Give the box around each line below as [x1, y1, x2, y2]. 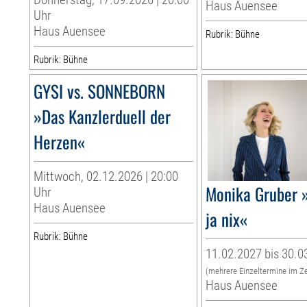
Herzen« [34, 129, 86, 155]
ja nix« [206, 206, 248, 232]
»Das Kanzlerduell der [34, 103, 171, 130]
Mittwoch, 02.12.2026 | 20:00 [34, 169, 179, 185]
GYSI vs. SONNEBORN [34, 78, 166, 104]
